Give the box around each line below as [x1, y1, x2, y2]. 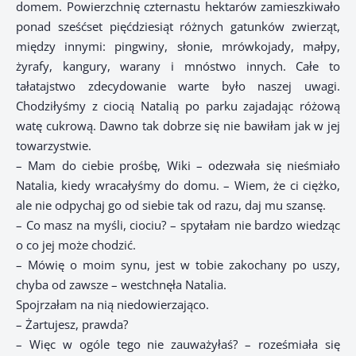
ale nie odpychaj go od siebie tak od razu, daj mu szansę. [16, 197, 326, 214]
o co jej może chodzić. [16, 237, 136, 253]
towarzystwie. [16, 137, 91, 154]
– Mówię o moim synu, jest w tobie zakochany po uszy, [16, 257, 340, 273]
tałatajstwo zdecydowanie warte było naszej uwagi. [16, 78, 340, 95]
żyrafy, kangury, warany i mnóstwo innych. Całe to [16, 58, 340, 75]
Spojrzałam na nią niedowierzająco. [16, 296, 209, 313]
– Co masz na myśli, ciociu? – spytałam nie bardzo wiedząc [16, 217, 340, 234]
